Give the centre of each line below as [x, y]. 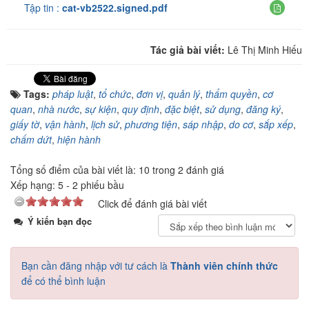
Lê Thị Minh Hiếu [265, 50]
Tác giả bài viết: [189, 50]
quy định [141, 109]
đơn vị [150, 94]
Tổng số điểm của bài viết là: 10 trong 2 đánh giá [117, 170]
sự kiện [101, 109]
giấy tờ [25, 124]
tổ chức [115, 94]
